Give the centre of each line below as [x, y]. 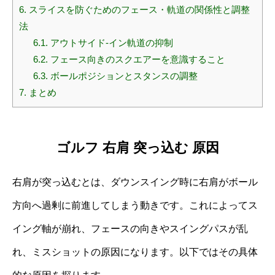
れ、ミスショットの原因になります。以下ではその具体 [135, 252]
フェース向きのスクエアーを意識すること [136, 60]
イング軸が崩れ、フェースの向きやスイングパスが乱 [130, 228]
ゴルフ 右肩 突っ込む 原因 [137, 147]
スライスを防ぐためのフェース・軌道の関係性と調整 [138, 10]
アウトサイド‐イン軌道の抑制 [110, 43]
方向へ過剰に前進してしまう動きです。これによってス [135, 205]
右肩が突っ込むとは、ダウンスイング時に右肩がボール [135, 182]
